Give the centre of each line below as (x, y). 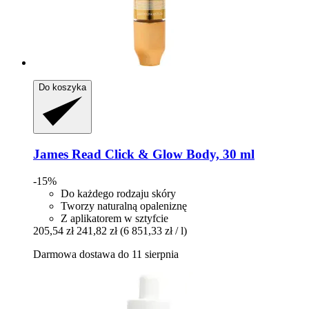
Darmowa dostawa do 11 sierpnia (106, 254)
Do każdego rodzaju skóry (118, 193)
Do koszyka (62, 88)
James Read (67, 154)
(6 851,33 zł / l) (153, 230)
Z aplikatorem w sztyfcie (114, 218)
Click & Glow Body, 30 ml (178, 154)
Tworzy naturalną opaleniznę (124, 206)
